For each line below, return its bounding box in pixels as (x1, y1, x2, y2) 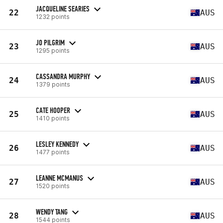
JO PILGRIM (36, 37, 65, 47)
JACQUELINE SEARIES (36, 3, 90, 13)
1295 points (36, 46, 70, 54)
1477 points (36, 148, 70, 156)
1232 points (36, 12, 70, 20)
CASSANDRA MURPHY (36, 71, 90, 81)
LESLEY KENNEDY (36, 139, 79, 149)
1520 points (36, 182, 70, 190)
